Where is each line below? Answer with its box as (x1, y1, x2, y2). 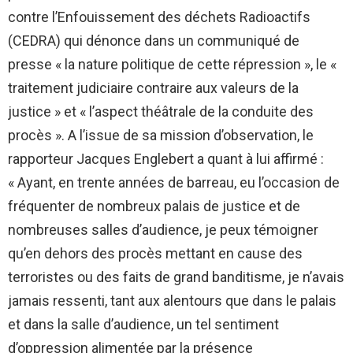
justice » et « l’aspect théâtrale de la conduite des (8, 103, 314, 121)
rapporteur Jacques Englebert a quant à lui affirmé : (8, 150, 324, 168)
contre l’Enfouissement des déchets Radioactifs (8, 9, 310, 26)
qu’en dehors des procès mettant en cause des (8, 245, 303, 262)
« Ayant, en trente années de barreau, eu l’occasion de (8, 174, 340, 191)
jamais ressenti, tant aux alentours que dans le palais (8, 292, 336, 310)
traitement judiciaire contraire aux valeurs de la (8, 80, 299, 97)
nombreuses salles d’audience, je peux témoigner (8, 221, 318, 239)
